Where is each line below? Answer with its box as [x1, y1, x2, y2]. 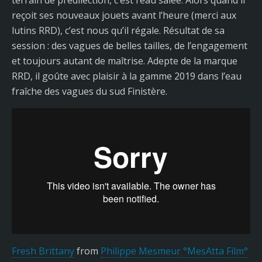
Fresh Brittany [12, 244, 74, 258]
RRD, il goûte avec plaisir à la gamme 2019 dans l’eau [12, 70, 242, 82]
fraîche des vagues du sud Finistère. [12, 85, 167, 98]
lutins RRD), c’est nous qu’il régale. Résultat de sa [12, 24, 225, 37]
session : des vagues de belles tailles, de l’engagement [12, 39, 247, 52]
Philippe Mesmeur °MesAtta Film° [101, 244, 248, 258]
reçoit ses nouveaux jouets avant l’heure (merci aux [12, 9, 236, 22]
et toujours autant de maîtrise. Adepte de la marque [12, 54, 237, 67]
